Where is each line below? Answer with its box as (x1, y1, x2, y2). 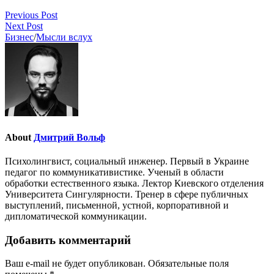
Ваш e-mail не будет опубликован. (5, 258, 146, 269)
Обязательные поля (146, 258, 229, 269)
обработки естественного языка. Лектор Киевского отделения (5, 177, 264, 188)
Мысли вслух (36, 32, 92, 43)
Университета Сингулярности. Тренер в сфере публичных (5, 188, 248, 199)
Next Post (5, 21, 43, 32)
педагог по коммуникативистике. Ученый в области (5, 166, 224, 177)
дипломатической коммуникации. (5, 210, 147, 221)
